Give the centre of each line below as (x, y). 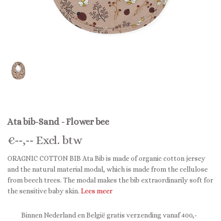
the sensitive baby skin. (44, 191)
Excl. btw (58, 140)
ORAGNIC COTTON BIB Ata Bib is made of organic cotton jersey (106, 158)
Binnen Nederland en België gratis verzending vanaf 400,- (108, 215)
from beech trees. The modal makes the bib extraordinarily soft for (110, 180)
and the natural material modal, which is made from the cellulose (108, 169)
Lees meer (97, 191)
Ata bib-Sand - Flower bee (58, 122)
